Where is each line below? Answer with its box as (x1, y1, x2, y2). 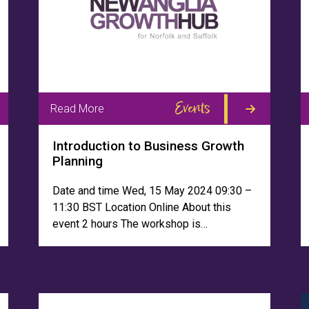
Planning (52, 153, 103, 169)
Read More (50, 101, 104, 115)
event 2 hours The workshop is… (52, 217, 208, 230)
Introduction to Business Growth (52, 138, 244, 154)
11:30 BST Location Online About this (52, 201, 231, 214)
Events (175, 97, 210, 120)
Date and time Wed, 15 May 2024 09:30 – (52, 184, 252, 197)
